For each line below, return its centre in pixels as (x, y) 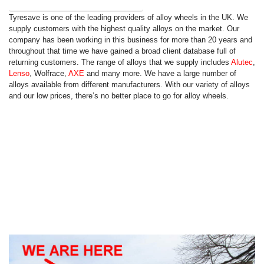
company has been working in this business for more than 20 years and (131, 40)
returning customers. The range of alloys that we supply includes (120, 62)
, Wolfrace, (49, 73)
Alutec (242, 62)
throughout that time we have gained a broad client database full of (122, 51)
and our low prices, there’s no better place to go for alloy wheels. (119, 96)
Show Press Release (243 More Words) (76, 6)
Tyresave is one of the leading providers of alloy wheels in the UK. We (128, 17)
